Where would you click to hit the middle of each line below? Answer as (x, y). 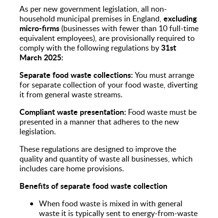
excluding (180, 18)
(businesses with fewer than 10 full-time (129, 28)
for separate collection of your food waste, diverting (109, 85)
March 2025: (41, 57)
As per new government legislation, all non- (93, 9)
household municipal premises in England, (91, 18)
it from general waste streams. (71, 94)
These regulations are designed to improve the (98, 149)
